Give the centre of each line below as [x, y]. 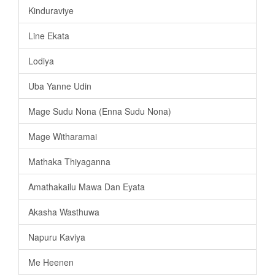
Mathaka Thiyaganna [69, 162]
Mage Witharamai [63, 137]
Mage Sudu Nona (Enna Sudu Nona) [100, 111]
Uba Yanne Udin [60, 86]
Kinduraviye [51, 11]
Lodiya [41, 61]
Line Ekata [49, 36]
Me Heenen [51, 262]
